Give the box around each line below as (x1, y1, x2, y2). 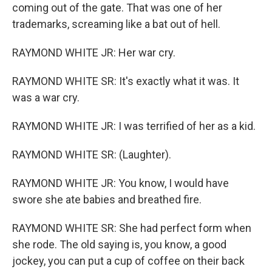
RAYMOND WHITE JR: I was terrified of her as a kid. (12, 120, 256, 132)
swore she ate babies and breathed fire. (12, 193, 202, 206)
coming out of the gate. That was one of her (12, 1, 222, 14)
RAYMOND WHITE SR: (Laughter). (12, 148, 171, 161)
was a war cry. (12, 91, 80, 104)
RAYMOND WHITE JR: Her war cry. (12, 46, 175, 59)
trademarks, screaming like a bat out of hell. (12, 18, 220, 30)
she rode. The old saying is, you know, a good (12, 238, 226, 251)
